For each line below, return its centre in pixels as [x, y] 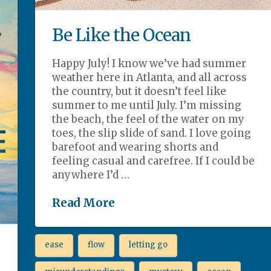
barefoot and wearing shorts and [135, 147]
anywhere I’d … [91, 175]
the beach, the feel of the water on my [149, 119]
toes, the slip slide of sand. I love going [152, 133]
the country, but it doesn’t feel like [139, 91]
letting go [148, 245]
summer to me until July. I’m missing [147, 105]
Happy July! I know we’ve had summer [149, 63]
